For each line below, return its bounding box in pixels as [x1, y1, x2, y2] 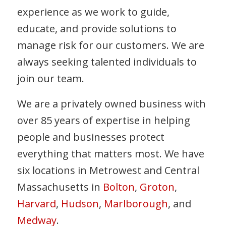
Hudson [61, 197, 99, 210]
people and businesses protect [17, 130, 164, 144]
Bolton [102, 180, 135, 194]
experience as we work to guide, [17, 5, 169, 19]
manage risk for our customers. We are [17, 38, 204, 52]
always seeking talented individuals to [17, 55, 197, 69]
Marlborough [103, 197, 168, 210]
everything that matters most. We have [17, 147, 204, 160]
